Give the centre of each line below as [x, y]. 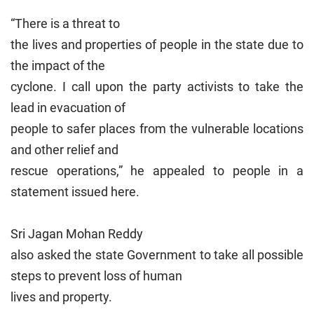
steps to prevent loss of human [96, 276]
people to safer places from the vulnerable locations [157, 129]
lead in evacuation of [68, 108]
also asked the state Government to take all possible [157, 255]
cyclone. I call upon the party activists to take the [157, 87]
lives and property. [61, 297]
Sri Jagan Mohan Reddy [77, 234]
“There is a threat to [65, 24]
